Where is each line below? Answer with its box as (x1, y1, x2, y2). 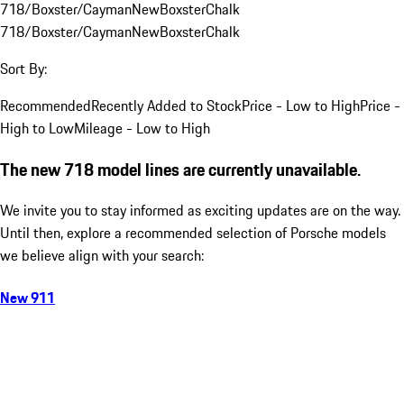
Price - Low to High (242, 94, 360, 116)
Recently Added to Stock (91, 94, 242, 116)
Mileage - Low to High (74, 116, 210, 139)
